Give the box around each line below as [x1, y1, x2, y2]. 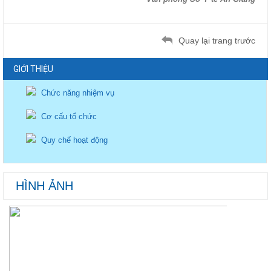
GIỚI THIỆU [13, 64, 53, 74]
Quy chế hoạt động [39, 135, 108, 145]
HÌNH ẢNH [16, 179, 73, 192]
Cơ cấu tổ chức [39, 112, 97, 121]
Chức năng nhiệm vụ [39, 88, 115, 97]
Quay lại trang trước [178, 36, 255, 45]
